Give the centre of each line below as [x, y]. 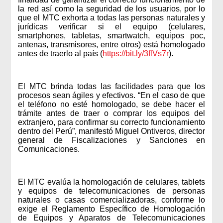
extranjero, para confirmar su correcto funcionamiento [111, 122]
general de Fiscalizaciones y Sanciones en [111, 140]
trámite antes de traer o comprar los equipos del [111, 113]
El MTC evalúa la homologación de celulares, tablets [111, 182]
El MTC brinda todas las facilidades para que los [111, 86]
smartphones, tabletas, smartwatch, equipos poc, [111, 36]
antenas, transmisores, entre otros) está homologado [111, 45]
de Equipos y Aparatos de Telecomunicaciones [111, 218]
